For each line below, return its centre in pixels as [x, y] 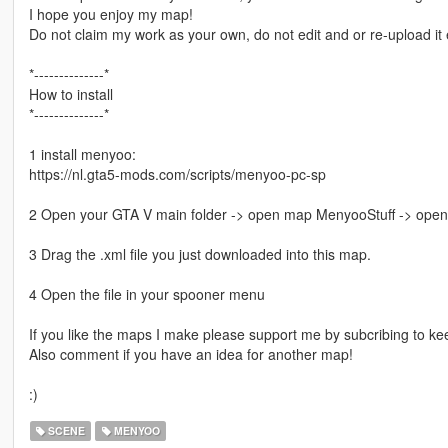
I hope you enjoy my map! [110, 13]
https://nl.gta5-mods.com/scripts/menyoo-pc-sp [177, 173]
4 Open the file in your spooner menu [146, 293]
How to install [70, 93]
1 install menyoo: [82, 153]
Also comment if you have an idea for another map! [190, 353]
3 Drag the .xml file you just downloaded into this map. [199, 253]
